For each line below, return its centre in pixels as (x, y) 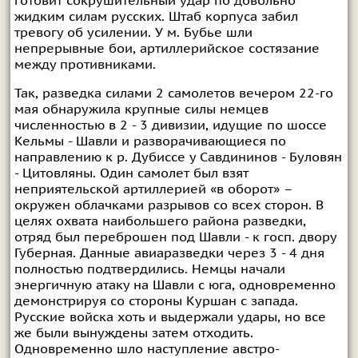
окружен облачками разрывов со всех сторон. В (169, 205)
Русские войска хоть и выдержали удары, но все (170, 317)
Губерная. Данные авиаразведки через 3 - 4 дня (169, 253)
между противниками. (85, 64)
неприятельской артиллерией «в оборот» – (153, 189)
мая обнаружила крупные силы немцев (141, 109)
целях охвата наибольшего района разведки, (160, 221)
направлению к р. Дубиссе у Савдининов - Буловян (178, 157)
